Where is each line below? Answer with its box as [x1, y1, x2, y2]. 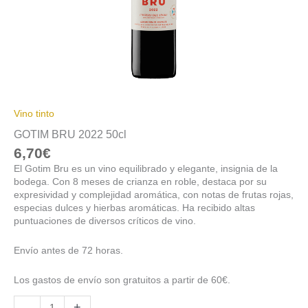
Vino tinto [14, 108, 54, 119]
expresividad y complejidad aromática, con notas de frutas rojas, [14, 189, 294, 200]
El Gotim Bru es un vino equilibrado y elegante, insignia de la [14, 163, 278, 174]
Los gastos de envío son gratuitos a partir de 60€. [14, 274, 230, 285]
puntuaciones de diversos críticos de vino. [14, 215, 196, 226]
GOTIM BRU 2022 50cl [14, 127, 126, 140]
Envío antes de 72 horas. [14, 245, 123, 256]
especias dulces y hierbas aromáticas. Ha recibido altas [14, 202, 255, 213]
